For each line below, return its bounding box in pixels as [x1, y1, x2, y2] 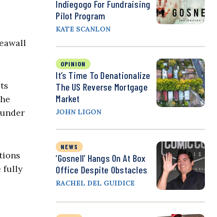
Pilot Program [56, 10, 106, 22]
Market [56, 93, 80, 105]
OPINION [61, 60, 86, 68]
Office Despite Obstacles [56, 164, 148, 176]
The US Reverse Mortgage [56, 81, 148, 93]
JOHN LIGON [56, 108, 102, 117]
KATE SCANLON [56, 25, 111, 34]
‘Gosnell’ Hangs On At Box [56, 152, 146, 164]
